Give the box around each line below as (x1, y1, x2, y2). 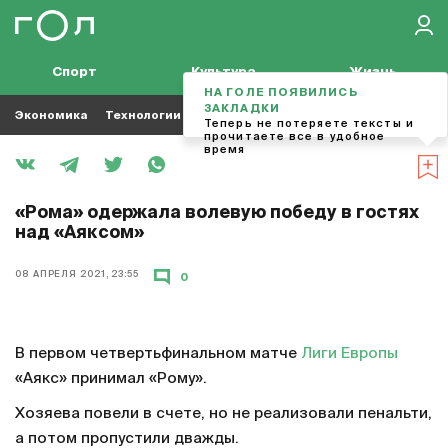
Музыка (314, 109, 361, 121)
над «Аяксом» (15, 225, 144, 242)
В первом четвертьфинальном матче (15, 346, 301, 361)
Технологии (105, 109, 181, 121)
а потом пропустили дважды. (15, 431, 243, 446)
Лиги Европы (301, 346, 398, 361)
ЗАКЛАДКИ (204, 103, 280, 114)
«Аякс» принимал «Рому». (15, 371, 211, 386)
